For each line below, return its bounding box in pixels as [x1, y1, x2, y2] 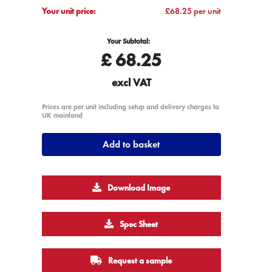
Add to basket [103, 137, 160, 151]
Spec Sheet [118, 218, 158, 229]
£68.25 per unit [165, 5, 222, 16]
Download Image [106, 182, 171, 193]
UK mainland [41, 110, 83, 120]
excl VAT [111, 75, 151, 89]
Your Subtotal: [106, 36, 150, 46]
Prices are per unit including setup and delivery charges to [41, 101, 219, 112]
